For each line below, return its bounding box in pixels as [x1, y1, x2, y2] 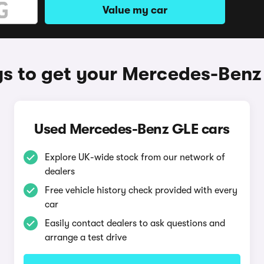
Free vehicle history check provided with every [44, 185, 237, 196]
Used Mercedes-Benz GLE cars [34, 121, 230, 137]
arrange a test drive [44, 232, 127, 243]
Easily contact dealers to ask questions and [44, 218, 225, 229]
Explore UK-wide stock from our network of [44, 152, 225, 163]
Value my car [103, 4, 167, 16]
